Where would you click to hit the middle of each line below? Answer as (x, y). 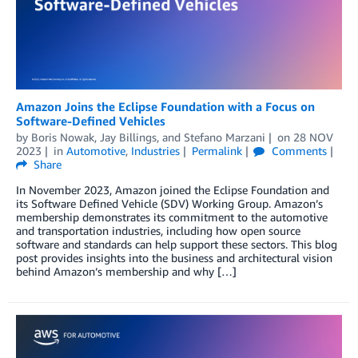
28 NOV (313, 137)
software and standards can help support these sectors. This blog (177, 245)
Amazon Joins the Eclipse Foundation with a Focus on (165, 107)
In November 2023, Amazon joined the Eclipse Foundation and (173, 190)
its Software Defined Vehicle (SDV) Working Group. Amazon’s (169, 204)
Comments (297, 151)
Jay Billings (128, 137)
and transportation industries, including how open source (158, 231)
